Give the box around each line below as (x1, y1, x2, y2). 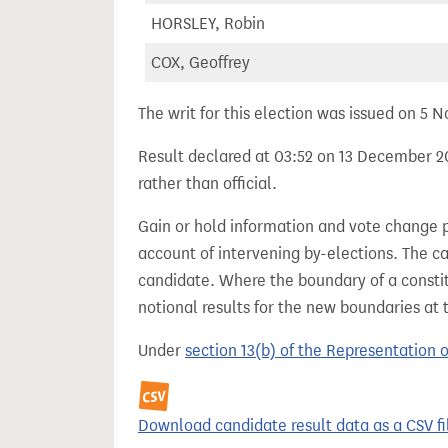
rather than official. (138, 174, 277, 193)
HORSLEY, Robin (151, 14, 265, 33)
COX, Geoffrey (151, 53, 250, 72)
